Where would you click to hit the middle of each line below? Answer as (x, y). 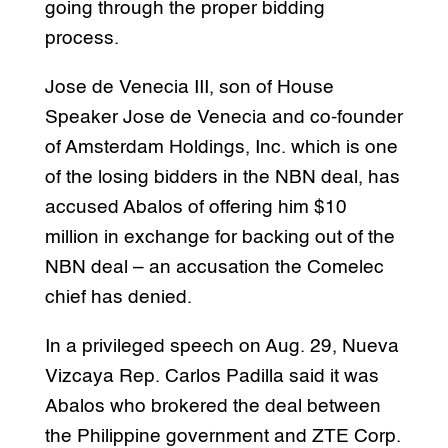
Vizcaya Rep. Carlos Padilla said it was (211, 376)
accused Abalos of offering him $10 (195, 207)
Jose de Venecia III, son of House (189, 87)
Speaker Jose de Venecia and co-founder (223, 117)
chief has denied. (118, 297)
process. (81, 38)
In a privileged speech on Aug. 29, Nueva (221, 346)
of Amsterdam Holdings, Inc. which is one (221, 147)
